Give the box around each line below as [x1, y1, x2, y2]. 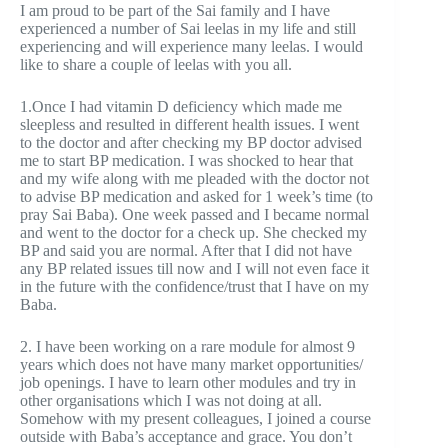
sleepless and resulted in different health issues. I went [20, 115, 359, 133]
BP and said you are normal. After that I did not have [20, 241, 352, 259]
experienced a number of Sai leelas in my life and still [20, 19, 356, 37]
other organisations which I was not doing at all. [20, 391, 322, 409]
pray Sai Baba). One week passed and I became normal [20, 205, 369, 223]
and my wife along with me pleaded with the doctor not [20, 169, 369, 187]
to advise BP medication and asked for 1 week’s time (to [20, 187, 373, 205]
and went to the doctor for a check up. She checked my [20, 223, 371, 241]
